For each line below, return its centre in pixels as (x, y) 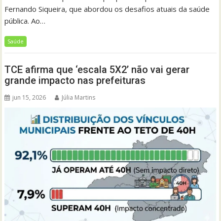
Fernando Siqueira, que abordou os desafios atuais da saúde (107, 9)
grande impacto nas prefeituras (76, 81)
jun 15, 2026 (29, 98)
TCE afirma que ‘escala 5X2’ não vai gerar (97, 70)
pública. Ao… (25, 20)
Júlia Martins (79, 98)
